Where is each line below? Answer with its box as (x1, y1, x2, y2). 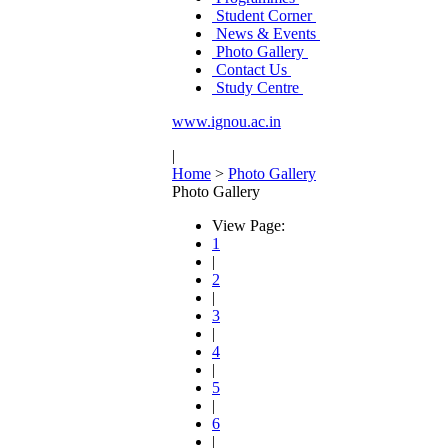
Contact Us (212, 61, 291, 78)
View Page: (212, 217, 285, 234)
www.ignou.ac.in (172, 113, 281, 130)
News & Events (212, 25, 320, 42)
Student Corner (212, 7, 316, 24)
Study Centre (212, 79, 303, 96)
